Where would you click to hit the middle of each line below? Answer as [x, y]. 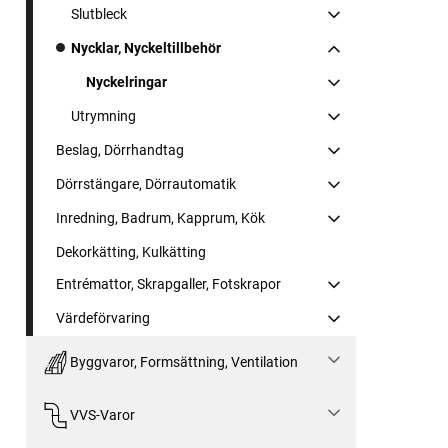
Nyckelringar [126, 81]
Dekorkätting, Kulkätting [131, 251]
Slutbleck [99, 13]
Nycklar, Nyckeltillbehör [146, 47]
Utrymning [103, 115]
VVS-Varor [102, 415]
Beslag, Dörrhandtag [120, 149]
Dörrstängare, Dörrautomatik [146, 183]
